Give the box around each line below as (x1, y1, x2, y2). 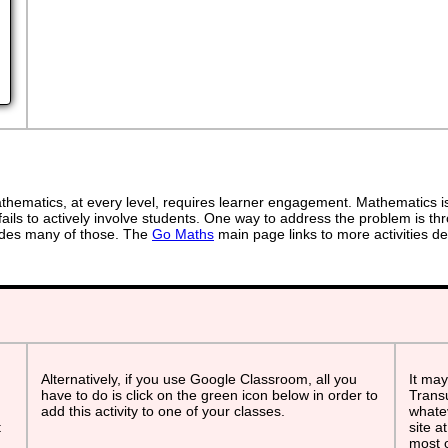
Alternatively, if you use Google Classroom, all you (41, 371, 357, 387)
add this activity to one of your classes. (41, 403, 285, 419)
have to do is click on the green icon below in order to (41, 387, 378, 403)
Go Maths (152, 225, 214, 242)
